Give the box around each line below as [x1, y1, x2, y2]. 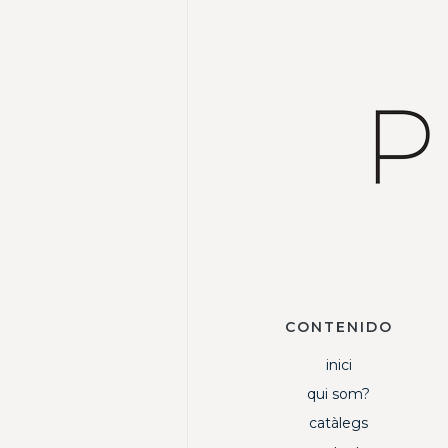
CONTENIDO [284, 318, 393, 337]
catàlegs [309, 414, 369, 433]
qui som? [307, 385, 371, 404]
